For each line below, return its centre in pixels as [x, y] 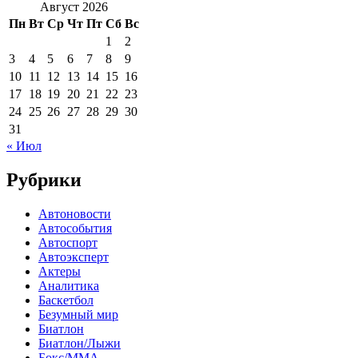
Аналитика [69, 285]
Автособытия [75, 228]
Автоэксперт [74, 257]
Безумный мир [78, 314]
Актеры [60, 271]
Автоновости [75, 213]
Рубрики [44, 179]
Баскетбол [66, 300]
